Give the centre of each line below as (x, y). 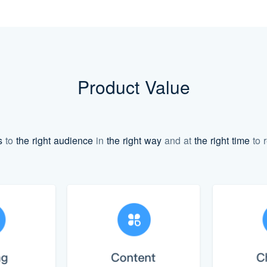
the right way (134, 140)
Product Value (133, 87)
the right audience (54, 140)
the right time (222, 140)
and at (178, 140)
